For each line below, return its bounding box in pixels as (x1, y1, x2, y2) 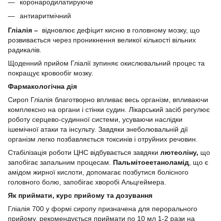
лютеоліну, (158, 148, 200, 156)
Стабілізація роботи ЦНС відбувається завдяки (8, 148, 158, 156)
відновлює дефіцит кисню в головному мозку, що (38, 26, 200, 34)
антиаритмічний (20, 12, 71, 20)
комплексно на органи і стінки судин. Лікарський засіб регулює (8, 105, 210, 113)
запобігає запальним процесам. (8, 158, 113, 166)
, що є (189, 158, 208, 166)
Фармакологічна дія (8, 82, 77, 90)
